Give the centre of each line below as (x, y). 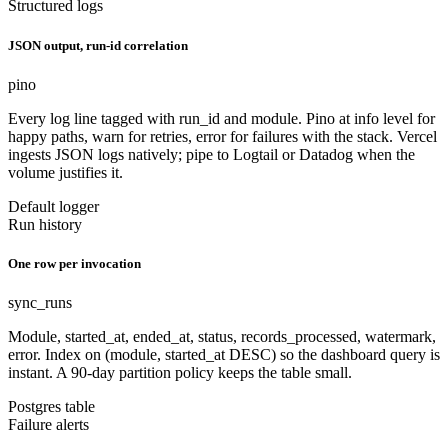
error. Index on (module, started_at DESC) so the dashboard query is (224, 355)
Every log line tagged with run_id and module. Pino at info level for (221, 118)
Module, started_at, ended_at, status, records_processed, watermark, (222, 337)
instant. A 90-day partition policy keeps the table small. (180, 373)
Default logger (53, 206)
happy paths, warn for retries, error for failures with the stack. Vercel (222, 136)
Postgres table (51, 407)
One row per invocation (74, 263)
